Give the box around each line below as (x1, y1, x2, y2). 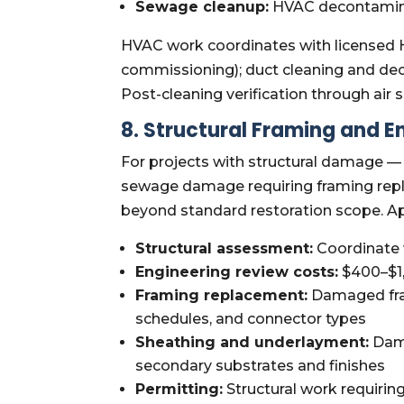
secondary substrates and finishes (135, 356, 386, 374)
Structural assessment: (135, 239, 314, 257)
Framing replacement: (135, 286, 308, 304)
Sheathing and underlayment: (135, 333, 370, 351)
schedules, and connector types (135, 309, 367, 327)
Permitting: (135, 380, 224, 398)
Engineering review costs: (135, 262, 339, 280)
